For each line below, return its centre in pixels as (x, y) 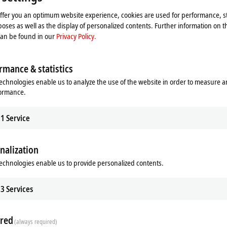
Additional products (32, 174)
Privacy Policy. (76, 36)
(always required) (36, 221)
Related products (27, 197)
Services (20, 189)
